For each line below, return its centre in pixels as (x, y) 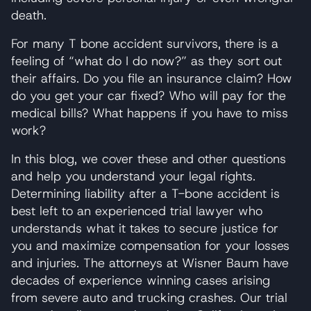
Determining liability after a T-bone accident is (145, 193)
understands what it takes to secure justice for (145, 228)
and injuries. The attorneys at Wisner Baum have (150, 263)
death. (29, 15)
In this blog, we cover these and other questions (149, 159)
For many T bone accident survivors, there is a (145, 43)
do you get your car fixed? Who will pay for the (149, 95)
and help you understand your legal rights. (133, 176)
